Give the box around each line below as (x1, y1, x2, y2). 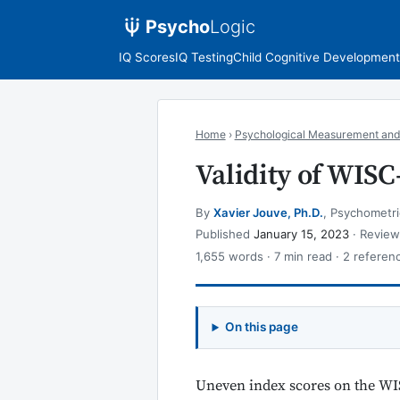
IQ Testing (174, 49, 233, 64)
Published (195, 227, 254, 242)
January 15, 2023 (253, 227, 349, 242)
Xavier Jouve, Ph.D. (212, 204, 323, 220)
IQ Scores (118, 49, 175, 64)
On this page (225, 320, 298, 335)
